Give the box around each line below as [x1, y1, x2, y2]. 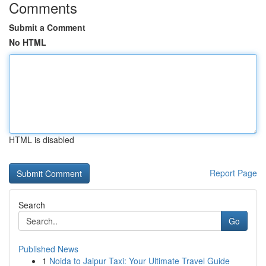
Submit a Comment [9, 21, 85, 33]
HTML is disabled [9, 134, 74, 145]
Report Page [210, 167, 257, 179]
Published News [18, 243, 78, 255]
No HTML [9, 36, 46, 48]
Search [18, 199, 45, 211]
